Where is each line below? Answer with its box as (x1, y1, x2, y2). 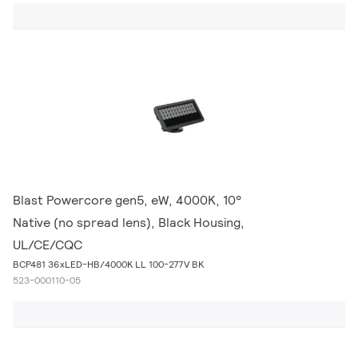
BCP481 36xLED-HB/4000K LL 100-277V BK (13, 258, 204, 270)
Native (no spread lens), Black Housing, (13, 214, 245, 231)
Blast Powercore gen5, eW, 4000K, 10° (13, 192, 241, 209)
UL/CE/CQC (13, 237, 82, 253)
